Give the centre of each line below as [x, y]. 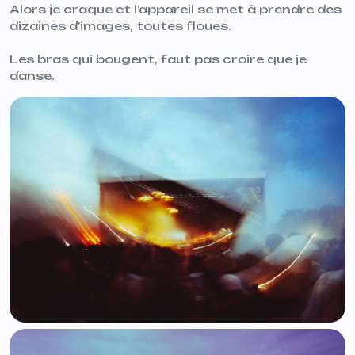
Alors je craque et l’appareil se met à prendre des [176, 9]
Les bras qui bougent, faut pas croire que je [158, 59]
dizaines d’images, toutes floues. [120, 25]
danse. [32, 75]
